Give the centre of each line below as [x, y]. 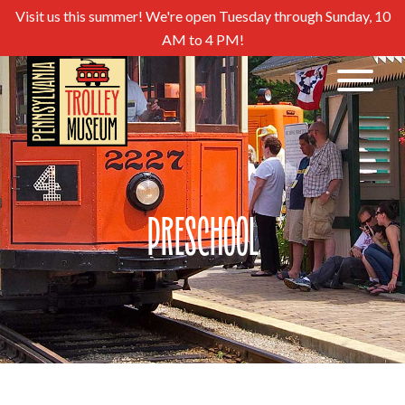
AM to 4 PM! [202, 39]
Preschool [202, 241]
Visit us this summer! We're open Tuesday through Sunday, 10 [202, 16]
